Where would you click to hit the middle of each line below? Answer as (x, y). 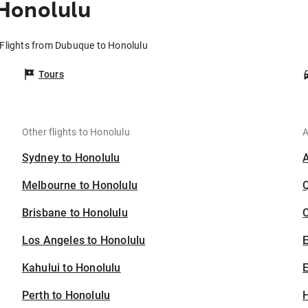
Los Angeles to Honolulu (84, 241)
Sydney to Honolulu (71, 158)
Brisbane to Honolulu (75, 213)
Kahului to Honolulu (71, 268)
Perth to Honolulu (66, 296)
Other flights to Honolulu (76, 132)
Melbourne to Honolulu (80, 186)
